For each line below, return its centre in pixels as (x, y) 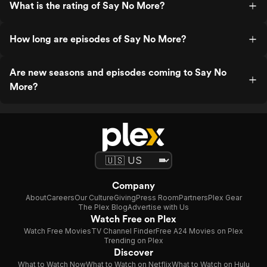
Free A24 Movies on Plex (199, 231)
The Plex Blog (103, 207)
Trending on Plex (133, 240)
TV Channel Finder (123, 231)
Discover (133, 252)
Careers (60, 198)
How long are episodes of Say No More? (98, 39)
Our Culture (94, 198)
